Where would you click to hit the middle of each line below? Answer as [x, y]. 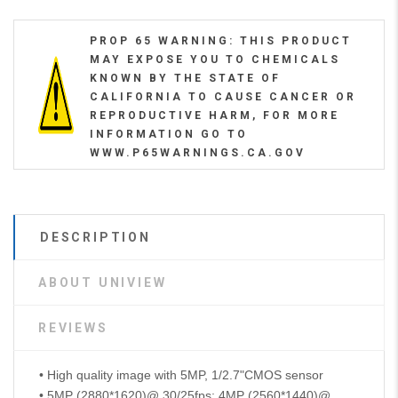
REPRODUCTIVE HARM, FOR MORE [214, 116]
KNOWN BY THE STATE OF [185, 79]
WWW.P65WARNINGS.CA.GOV [197, 153]
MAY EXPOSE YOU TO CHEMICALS [215, 60]
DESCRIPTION [96, 238]
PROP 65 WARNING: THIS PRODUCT [220, 41]
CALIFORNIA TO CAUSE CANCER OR [223, 97]
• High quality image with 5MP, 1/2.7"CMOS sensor [181, 375]
